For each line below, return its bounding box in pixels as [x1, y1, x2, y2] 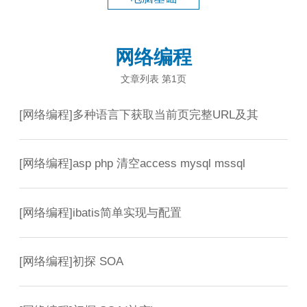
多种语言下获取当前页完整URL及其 [73, 108, 258, 121]
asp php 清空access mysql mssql [73, 157, 245, 171]
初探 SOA [73, 255, 123, 269]
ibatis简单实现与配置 [73, 206, 182, 219]
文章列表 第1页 [121, 73, 186, 84]
